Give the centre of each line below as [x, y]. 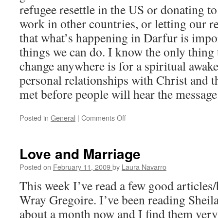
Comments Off [104, 118]
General [63, 118]
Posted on [35, 167]
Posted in [34, 118]
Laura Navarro [144, 167]
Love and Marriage [80, 154]
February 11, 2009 [82, 167]
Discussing [143, 127]
